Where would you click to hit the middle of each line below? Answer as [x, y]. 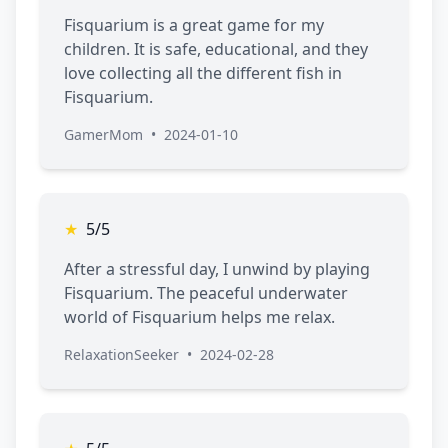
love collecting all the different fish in [203, 73]
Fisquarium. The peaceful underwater [206, 293]
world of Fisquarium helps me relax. [199, 317]
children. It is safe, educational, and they [216, 49]
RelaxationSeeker [121, 355]
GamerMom [103, 135]
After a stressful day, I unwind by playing [217, 269]
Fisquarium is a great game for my [194, 25]
